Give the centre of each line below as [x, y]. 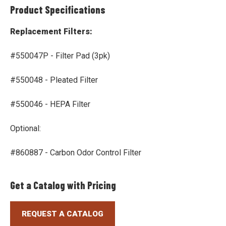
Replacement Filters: [51, 32]
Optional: [26, 129]
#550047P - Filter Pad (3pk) [60, 56]
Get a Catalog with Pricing [63, 185]
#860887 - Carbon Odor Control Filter [76, 153]
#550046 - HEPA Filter [50, 104]
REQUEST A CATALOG [62, 214]
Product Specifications [58, 10]
